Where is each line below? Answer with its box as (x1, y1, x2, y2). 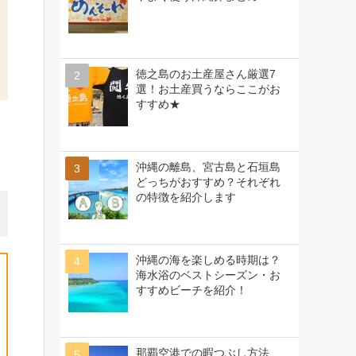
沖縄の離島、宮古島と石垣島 (136, 160, 281, 173)
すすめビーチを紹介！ (136, 283, 247, 296)
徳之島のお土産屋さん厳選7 (136, 67, 276, 80)
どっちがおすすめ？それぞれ (136, 175, 281, 188)
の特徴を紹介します (136, 190, 236, 203)
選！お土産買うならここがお (136, 82, 281, 95)
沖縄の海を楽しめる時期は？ (136, 253, 281, 266)
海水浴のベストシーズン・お (136, 268, 281, 281)
